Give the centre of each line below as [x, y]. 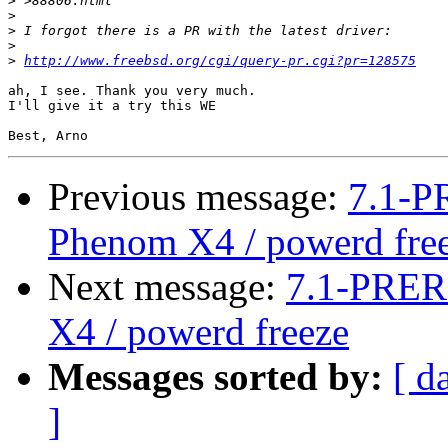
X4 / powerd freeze [198, 332]
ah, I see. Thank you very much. [132, 91]
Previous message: [198, 197]
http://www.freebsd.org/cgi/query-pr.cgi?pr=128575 [220, 61]
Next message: [167, 287]
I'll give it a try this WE [112, 106]
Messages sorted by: [215, 377]
